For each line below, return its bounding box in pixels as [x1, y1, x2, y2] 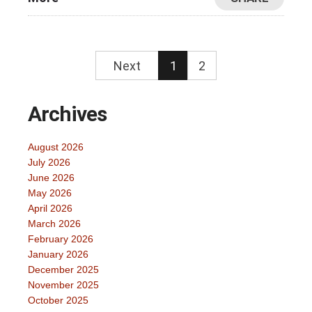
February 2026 [28, 233, 93, 245]
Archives [28, 102, 107, 127]
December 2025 [28, 264, 99, 276]
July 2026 [28, 157, 70, 169]
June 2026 [28, 172, 75, 184]
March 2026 [28, 218, 81, 230]
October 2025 [28, 295, 88, 306]
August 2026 [28, 141, 84, 153]
